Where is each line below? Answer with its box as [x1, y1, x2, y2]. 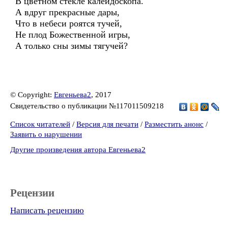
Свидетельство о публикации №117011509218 [10, 101, 166, 110]
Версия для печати [76, 120, 138, 128]
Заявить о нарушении [10, 130, 82, 138]
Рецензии [10, 187, 54, 199]
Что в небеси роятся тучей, [15, 18, 122, 28]
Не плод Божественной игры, [15, 30, 130, 40]
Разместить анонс [145, 120, 204, 128]
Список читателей [10, 120, 70, 128]
